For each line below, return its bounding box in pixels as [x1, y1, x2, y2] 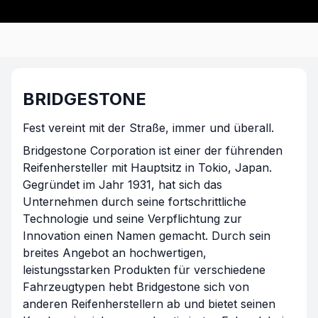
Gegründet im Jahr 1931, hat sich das [23, 177, 222, 192]
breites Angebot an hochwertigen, [23, 246, 207, 260]
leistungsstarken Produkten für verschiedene [23, 263, 265, 277]
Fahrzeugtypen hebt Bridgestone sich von [23, 280, 249, 294]
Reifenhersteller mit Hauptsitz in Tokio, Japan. [23, 160, 272, 175]
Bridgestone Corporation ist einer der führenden [23, 143, 283, 158]
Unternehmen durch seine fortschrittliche [23, 194, 246, 209]
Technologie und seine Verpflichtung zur [23, 212, 242, 226]
